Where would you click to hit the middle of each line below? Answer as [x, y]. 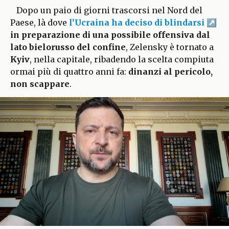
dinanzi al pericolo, [170, 71]
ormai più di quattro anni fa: [69, 71]
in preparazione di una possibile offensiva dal [110, 35]
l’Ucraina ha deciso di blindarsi [137, 22]
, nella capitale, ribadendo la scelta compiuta [122, 59]
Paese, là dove [40, 22]
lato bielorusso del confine [68, 47]
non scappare [40, 84]
